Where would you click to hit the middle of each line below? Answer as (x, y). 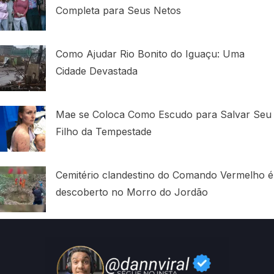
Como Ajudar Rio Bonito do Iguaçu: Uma (150, 54)
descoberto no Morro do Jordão (132, 192)
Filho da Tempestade (104, 132)
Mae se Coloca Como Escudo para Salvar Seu (164, 115)
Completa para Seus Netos (118, 11)
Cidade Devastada (97, 71)
